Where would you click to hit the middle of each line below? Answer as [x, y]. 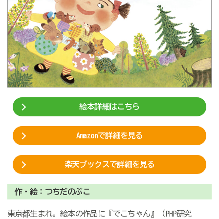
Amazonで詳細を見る [109, 136]
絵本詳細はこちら [109, 107]
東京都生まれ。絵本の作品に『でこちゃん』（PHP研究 [99, 214]
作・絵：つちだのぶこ [52, 192]
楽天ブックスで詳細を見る [109, 164]
